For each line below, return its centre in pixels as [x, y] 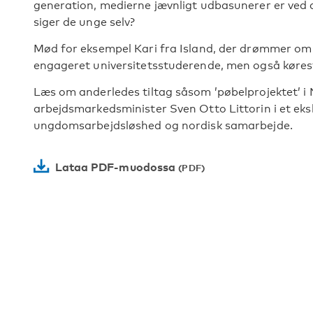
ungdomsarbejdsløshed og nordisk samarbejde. [163, 125]
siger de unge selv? [84, 22]
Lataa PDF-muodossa [115, 167]
